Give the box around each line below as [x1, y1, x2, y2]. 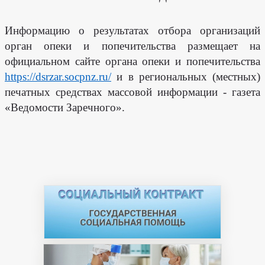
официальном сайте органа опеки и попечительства [5, 55, 260, 67]
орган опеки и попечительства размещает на [5, 40, 260, 52]
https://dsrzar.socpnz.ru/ [5, 70, 111, 83]
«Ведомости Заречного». [5, 101, 125, 114]
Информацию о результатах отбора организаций [5, 24, 260, 37]
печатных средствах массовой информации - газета [5, 86, 260, 98]
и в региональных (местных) [111, 70, 260, 83]
